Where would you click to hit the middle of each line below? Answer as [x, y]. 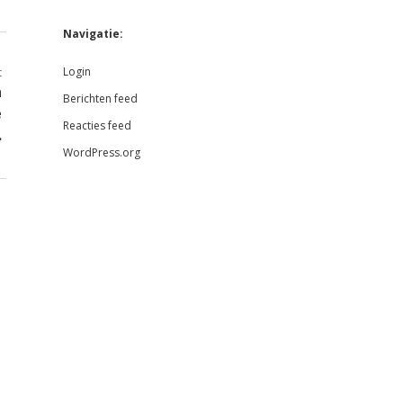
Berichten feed [100, 98]
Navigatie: [93, 33]
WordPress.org [101, 152]
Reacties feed [97, 125]
